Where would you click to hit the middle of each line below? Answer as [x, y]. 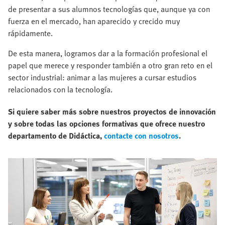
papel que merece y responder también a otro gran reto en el [110, 65]
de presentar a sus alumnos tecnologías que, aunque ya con [109, 9]
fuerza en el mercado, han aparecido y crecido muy [94, 21]
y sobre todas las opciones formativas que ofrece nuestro [106, 123]
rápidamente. [30, 33]
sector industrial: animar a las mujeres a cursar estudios [102, 77]
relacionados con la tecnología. [60, 89]
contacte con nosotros [141, 135]
